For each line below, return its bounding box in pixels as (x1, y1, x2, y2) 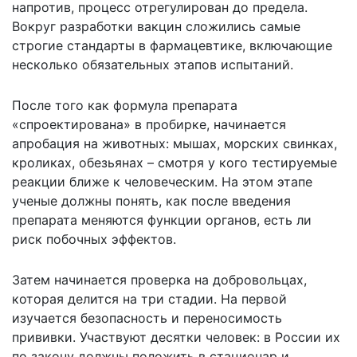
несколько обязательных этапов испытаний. (12, 57, 293, 73)
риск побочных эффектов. (12, 231, 176, 248)
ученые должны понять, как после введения (12, 193, 291, 210)
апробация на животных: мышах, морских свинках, (12, 135, 337, 152)
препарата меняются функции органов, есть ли (12, 212, 312, 229)
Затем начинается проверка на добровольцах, (12, 272, 307, 288)
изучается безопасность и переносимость (12, 310, 282, 327)
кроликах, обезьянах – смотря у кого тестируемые (12, 155, 337, 171)
